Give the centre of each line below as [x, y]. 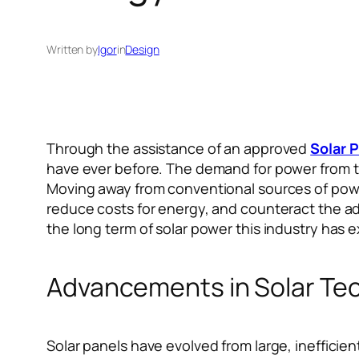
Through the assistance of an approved [179, 148]
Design [142, 49]
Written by [72, 49]
